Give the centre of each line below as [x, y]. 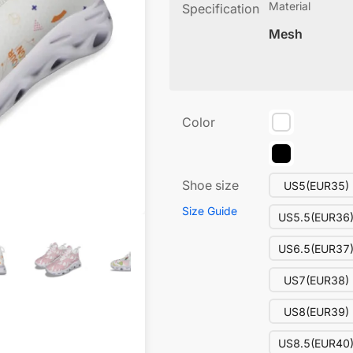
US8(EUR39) [316, 312]
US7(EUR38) [316, 280]
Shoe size [210, 185]
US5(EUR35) [316, 186]
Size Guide [210, 211]
